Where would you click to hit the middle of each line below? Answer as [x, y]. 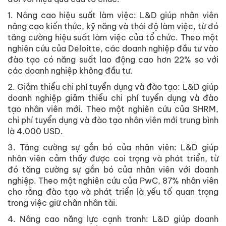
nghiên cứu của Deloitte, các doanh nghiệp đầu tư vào [113, 49]
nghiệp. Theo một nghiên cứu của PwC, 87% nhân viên [113, 181]
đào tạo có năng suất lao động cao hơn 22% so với [113, 60]
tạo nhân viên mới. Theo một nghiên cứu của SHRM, [113, 109]
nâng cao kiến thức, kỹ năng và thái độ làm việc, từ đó [113, 26]
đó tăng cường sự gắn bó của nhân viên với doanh [113, 170]
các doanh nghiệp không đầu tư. [70, 71]
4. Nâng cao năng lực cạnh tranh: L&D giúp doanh [113, 219]
